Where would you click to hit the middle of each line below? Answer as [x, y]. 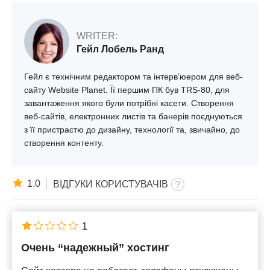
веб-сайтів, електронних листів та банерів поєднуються [133, 117]
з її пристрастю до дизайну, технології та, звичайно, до [132, 130]
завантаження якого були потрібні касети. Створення [129, 103]
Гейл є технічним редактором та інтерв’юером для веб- [133, 77]
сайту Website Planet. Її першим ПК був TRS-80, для [127, 90]
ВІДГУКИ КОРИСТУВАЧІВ [111, 184]
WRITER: [97, 36]
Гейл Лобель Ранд [120, 49]
